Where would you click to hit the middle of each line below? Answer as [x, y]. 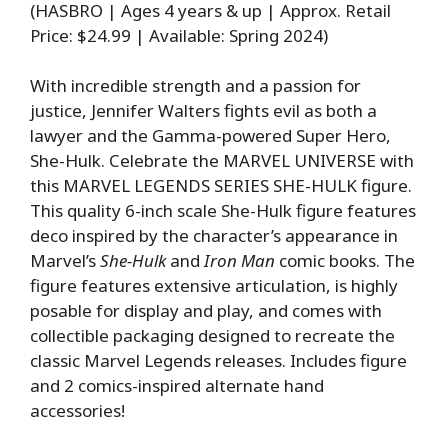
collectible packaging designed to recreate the [212, 336]
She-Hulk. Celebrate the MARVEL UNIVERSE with [222, 161]
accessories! [77, 411]
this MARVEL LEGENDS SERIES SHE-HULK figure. [221, 186]
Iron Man [241, 261]
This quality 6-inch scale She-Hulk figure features [223, 211]
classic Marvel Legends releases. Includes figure [218, 361]
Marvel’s [65, 261]
